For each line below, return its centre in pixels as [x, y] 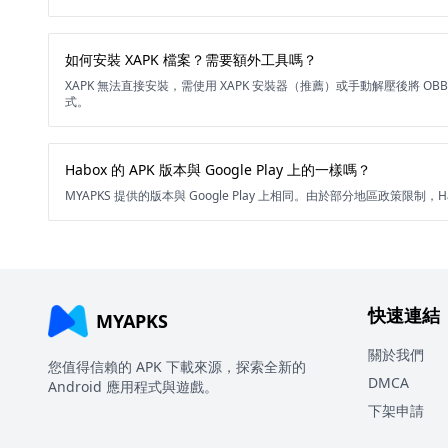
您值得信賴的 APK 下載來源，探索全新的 [177, 366]
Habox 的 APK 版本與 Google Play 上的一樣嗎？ [218, 169]
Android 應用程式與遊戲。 [133, 386]
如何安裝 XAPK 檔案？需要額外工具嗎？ [191, 59]
